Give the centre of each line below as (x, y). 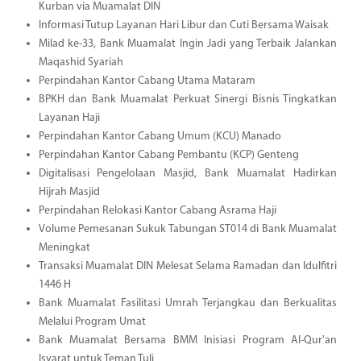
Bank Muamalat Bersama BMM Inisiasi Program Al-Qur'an (187, 340)
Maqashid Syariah (81, 62)
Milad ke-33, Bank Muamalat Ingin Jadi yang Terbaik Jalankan (187, 44)
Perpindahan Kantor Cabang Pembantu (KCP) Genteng (168, 155)
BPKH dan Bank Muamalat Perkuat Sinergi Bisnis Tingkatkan (187, 99)
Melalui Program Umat (92, 322)
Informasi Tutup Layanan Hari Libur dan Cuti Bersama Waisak (183, 25)
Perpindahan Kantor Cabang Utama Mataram (147, 81)
